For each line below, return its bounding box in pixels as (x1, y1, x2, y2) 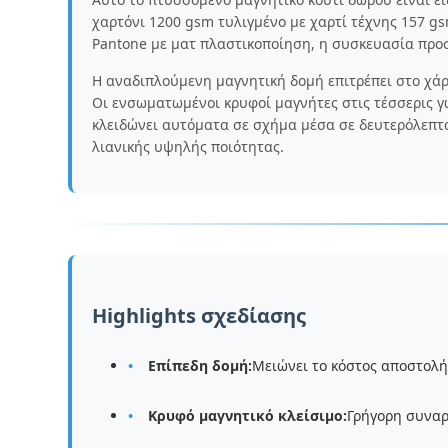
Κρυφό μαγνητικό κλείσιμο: (148, 406, 347, 425)
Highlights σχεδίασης (92, 302, 306, 329)
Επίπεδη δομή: (148, 356, 252, 375)
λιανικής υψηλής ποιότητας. (92, 137, 284, 156)
